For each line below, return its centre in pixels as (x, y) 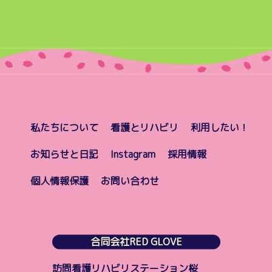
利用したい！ (220, 127)
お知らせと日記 (64, 154)
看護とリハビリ (144, 127)
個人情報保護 (59, 181)
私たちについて (64, 127)
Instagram (133, 154)
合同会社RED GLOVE (136, 242)
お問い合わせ (130, 181)
